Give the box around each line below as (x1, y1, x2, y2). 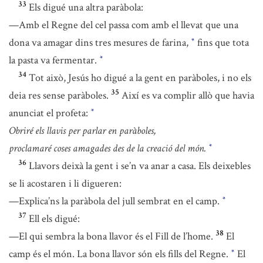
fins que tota (195, 36, 249, 49)
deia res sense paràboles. (9, 89, 109, 102)
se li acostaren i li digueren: (9, 177, 122, 190)
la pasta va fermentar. (9, 53, 99, 67)
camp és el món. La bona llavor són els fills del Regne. (9, 247, 231, 261)
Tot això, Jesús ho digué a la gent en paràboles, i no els (29, 71, 251, 85)
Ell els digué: (29, 212, 80, 225)
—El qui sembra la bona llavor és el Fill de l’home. (9, 230, 213, 243)
